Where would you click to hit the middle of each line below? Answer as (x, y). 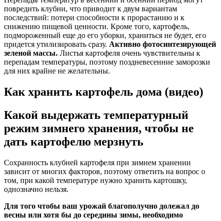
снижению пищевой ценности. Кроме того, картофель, (97, 27)
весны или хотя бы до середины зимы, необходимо (93, 215)
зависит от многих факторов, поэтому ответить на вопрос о (105, 172)
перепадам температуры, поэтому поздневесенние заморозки (107, 62)
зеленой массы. (31, 53)
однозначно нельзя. (36, 189)
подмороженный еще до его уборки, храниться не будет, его (105, 36)
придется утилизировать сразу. (56, 44)
